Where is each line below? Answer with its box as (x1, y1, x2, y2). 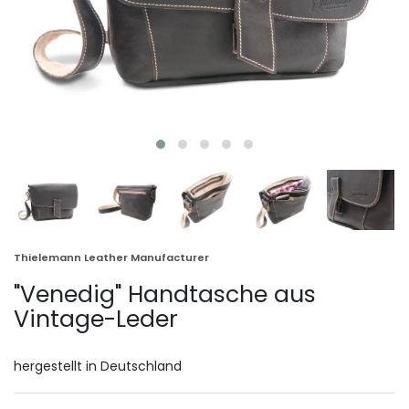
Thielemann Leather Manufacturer (14, 249, 209, 265)
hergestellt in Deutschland (14, 356, 182, 375)
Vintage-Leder (14, 302, 178, 335)
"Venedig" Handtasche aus (14, 278, 316, 310)
